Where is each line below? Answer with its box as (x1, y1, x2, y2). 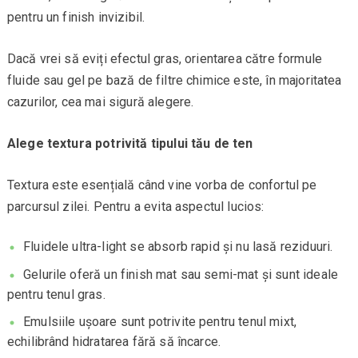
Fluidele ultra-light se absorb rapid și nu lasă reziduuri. (23, 239, 333, 255)
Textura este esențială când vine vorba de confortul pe (6, 177, 317, 193)
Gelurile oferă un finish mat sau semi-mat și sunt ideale (23, 266, 339, 282)
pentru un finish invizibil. (6, 10, 145, 26)
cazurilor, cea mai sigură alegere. (6, 94, 194, 110)
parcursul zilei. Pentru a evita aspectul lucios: (6, 199, 265, 215)
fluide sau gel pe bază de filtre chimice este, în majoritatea (6, 73, 342, 89)
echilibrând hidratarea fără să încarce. (6, 333, 221, 349)
